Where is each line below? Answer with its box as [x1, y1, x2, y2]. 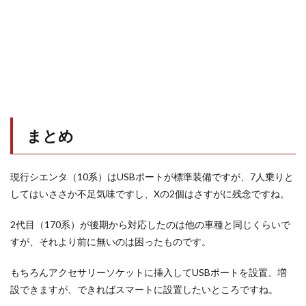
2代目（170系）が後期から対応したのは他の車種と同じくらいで [10, 219, 290, 231]
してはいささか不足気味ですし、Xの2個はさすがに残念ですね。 [10, 188, 290, 200]
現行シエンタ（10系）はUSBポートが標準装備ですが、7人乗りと [10, 171, 294, 183]
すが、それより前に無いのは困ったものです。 [10, 236, 211, 248]
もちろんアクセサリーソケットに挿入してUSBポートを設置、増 [10, 266, 287, 279]
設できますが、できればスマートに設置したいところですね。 [10, 283, 278, 296]
